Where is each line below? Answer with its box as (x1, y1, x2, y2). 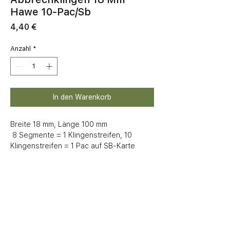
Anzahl (10, 45, 31, 53)
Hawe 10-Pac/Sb (10, 6, 91, 18)
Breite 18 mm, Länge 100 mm (10, 120, 107, 128)
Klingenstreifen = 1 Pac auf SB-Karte (10, 141, 135, 150)
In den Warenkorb (53, 92, 111, 101)
